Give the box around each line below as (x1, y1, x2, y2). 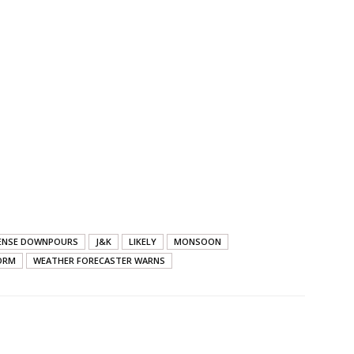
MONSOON (174, 235, 221, 248)
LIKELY (129, 235, 156, 248)
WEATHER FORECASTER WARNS (33, 254, 165, 267)
